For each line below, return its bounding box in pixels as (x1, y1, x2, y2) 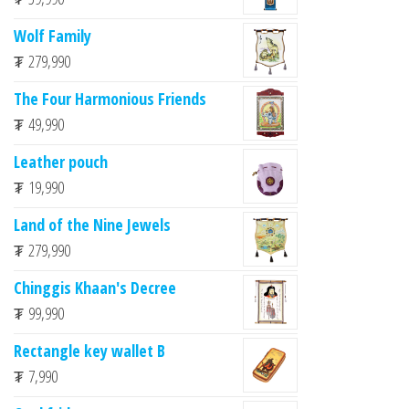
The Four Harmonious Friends (14, 87, 206, 110)
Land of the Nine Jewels (14, 213, 171, 236)
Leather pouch (14, 150, 108, 173)
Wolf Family (14, 24, 91, 47)
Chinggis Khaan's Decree (14, 276, 176, 299)
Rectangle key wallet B (14, 339, 165, 362)
